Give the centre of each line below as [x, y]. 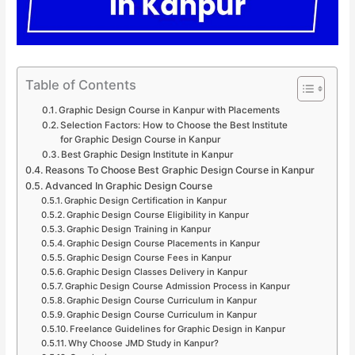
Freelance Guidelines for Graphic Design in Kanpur [177, 328]
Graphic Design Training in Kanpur [138, 229]
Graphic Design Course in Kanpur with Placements [169, 110]
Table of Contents [81, 84]
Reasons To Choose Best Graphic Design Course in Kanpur [179, 170]
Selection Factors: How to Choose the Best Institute [174, 125]
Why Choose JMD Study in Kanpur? [143, 343]
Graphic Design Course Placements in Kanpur [163, 243]
